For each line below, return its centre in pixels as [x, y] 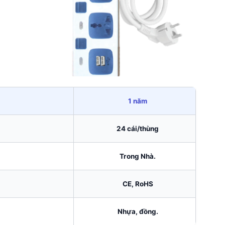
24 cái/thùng [138, 128]
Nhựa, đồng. [138, 211]
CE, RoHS [138, 184]
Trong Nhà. [138, 156]
